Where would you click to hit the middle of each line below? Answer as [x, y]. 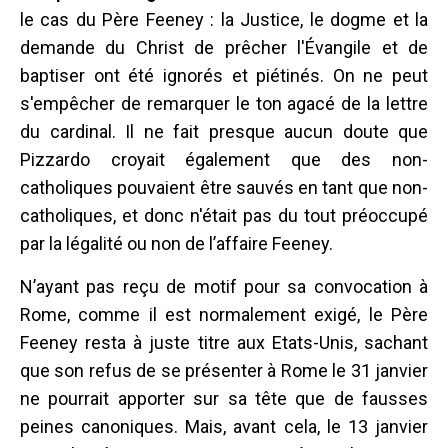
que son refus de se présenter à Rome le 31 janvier [224, 370]
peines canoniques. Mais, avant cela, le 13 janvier [224, 426]
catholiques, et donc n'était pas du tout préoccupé [224, 215]
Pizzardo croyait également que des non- [224, 159]
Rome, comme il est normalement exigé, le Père [224, 314]
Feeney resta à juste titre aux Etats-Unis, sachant [224, 342]
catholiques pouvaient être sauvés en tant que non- [224, 187]
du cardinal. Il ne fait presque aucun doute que [224, 131]
